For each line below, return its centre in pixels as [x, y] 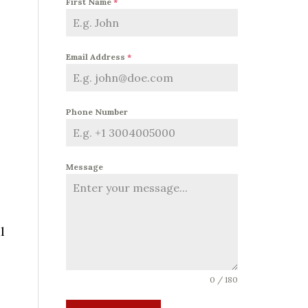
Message [85, 166]
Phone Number [97, 111]
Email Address [97, 56]
